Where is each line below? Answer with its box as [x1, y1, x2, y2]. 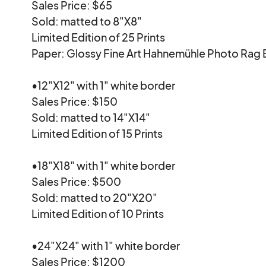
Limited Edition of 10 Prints [31, 206, 164, 220]
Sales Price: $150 [31, 94, 118, 108]
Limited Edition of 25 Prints [31, 30, 166, 44]
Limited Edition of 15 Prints [31, 126, 163, 140]
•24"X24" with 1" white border [31, 238, 180, 252]
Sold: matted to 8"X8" [31, 14, 142, 28]
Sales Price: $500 [31, 174, 122, 188]
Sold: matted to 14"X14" [31, 110, 151, 124]
